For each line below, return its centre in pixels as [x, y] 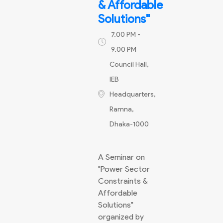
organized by [121, 217]
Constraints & [123, 181]
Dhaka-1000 [129, 124]
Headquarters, [133, 94]
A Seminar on [121, 157]
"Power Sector [124, 169]
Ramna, [122, 109]
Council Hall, [129, 64]
